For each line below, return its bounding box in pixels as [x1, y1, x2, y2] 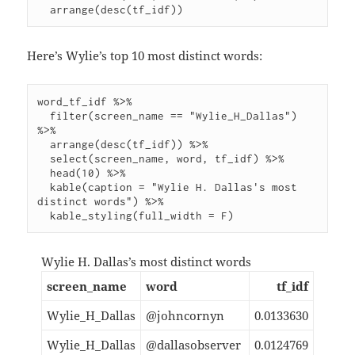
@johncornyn [146, 307, 224, 323]
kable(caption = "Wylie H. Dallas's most [37, 180, 51, 193]
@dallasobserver [146, 336, 241, 353]
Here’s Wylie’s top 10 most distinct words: [27, 47, 263, 63]
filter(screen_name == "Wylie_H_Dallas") [37, 109, 51, 122]
